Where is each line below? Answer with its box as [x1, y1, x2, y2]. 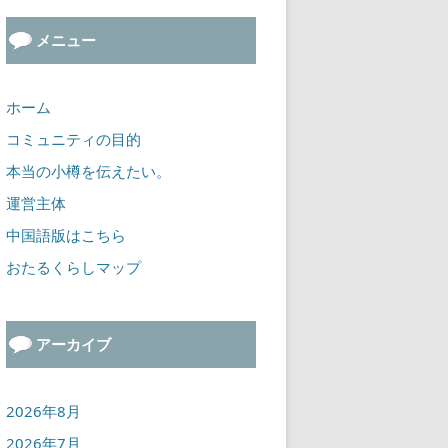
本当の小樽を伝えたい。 [6, 161, 171, 181]
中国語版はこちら [6, 225, 126, 245]
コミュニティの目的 [6, 129, 141, 149]
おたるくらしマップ [6, 257, 141, 277]
